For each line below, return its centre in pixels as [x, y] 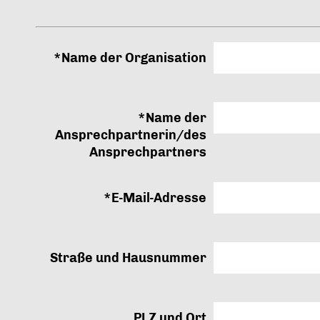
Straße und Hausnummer [128, 258]
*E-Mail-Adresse [155, 198]
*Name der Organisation [130, 58]
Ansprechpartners [147, 152]
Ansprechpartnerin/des [130, 135]
